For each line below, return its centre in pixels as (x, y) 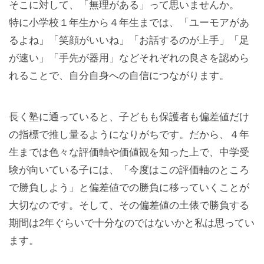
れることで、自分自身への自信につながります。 (119, 75)
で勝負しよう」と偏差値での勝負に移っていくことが (129, 187)
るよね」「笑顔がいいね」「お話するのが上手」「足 (129, 40)
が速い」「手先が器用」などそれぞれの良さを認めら (129, 58)
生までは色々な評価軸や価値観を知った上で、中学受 (129, 152)
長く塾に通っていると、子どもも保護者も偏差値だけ (129, 117)
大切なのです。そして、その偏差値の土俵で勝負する (129, 205)
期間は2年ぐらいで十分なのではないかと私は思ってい (132, 223)
